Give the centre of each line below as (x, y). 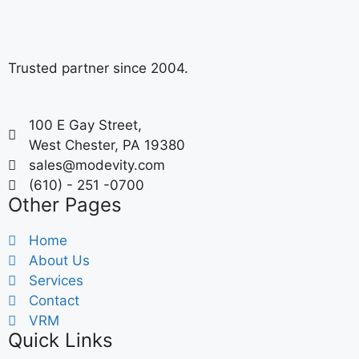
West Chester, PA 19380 (107, 145)
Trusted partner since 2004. (98, 69)
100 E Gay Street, (86, 125)
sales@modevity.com (97, 165)
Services (56, 280)
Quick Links (61, 340)
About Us (60, 260)
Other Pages (65, 204)
